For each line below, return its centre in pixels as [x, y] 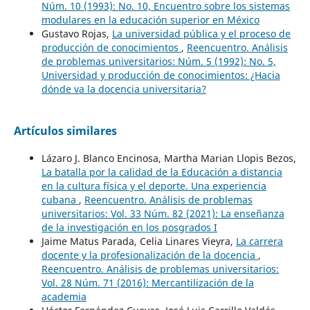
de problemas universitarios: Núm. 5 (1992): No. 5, [158, 61]
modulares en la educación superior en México [150, 19]
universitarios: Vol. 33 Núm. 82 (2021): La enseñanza [163, 213]
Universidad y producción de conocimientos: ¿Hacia [161, 75]
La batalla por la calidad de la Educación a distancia [162, 172]
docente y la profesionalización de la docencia [149, 255]
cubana [60, 199]
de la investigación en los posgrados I [129, 227]
